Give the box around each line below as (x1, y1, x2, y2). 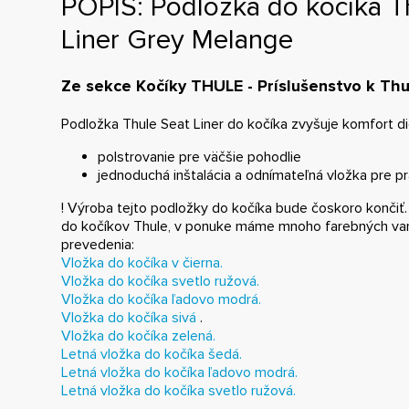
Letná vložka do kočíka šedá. (61, 344, 243, 363)
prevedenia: (61, 235, 135, 254)
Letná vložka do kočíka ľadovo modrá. (61, 362, 299, 382)
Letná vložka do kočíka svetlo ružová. (61, 381, 297, 400)
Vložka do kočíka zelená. (61, 326, 216, 345)
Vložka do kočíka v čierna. (61, 253, 224, 272)
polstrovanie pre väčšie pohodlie (98, 147, 302, 166)
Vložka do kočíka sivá (61, 308, 197, 327)
